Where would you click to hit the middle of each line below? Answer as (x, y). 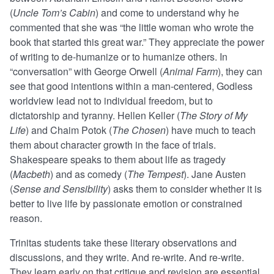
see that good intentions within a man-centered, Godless (131, 86)
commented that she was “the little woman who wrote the (132, 28)
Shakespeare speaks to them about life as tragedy (118, 160)
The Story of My (214, 116)
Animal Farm (190, 72)
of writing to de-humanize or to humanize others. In (119, 57)
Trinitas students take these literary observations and (123, 243)
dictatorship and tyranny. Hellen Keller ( (95, 116)
